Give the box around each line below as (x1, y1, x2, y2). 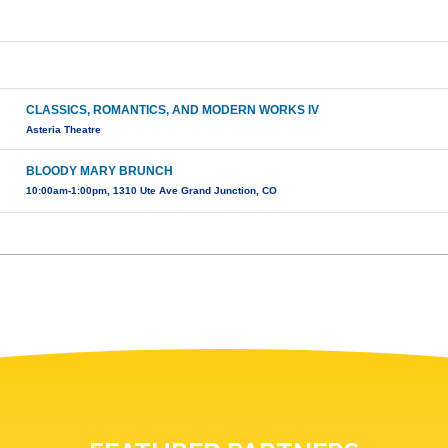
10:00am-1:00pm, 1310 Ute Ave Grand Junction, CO (26, 185, 278, 197)
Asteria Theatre (26, 124, 102, 136)
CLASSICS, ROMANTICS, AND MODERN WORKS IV (26, 103, 320, 118)
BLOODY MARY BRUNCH (26, 164, 174, 179)
